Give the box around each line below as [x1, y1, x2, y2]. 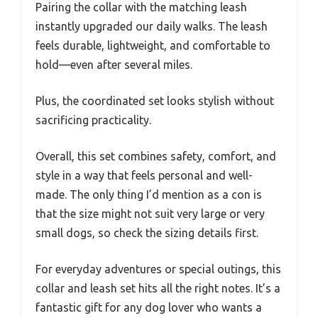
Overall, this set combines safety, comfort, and [35, 149, 276, 163]
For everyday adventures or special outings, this [35, 262, 281, 275]
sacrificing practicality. [35, 113, 151, 126]
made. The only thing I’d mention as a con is [35, 187, 262, 201]
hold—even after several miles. [35, 57, 192, 71]
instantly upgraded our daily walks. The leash [35, 19, 268, 33]
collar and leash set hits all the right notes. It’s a [35, 281, 280, 295]
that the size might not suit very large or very [35, 207, 265, 220]
